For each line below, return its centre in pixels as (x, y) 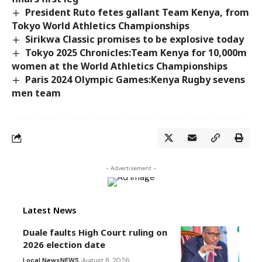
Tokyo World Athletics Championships (101, 25)
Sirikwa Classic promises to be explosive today (135, 39)
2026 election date (64, 245)
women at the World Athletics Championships (120, 66)
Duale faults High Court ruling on (95, 232)
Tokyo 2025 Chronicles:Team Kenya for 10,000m (136, 52)
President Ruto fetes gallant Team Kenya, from (137, 12)
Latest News (50, 210)
